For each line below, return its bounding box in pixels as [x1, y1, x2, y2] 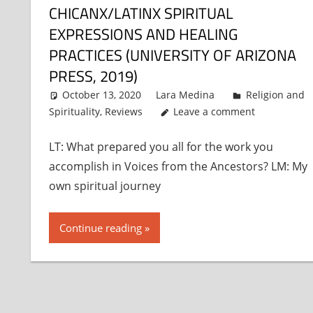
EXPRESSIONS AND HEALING [48, 22, 238, 47]
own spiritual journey [48, 178, 161, 194]
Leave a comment [173, 105, 256, 119]
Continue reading [59, 221, 142, 235]
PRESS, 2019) [48, 64, 138, 89]
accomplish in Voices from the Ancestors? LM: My [48, 159, 307, 175]
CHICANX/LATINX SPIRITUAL [48, 1, 233, 26]
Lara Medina [156, 88, 215, 102]
